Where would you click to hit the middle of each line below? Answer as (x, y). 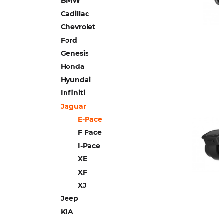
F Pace (90, 132)
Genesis (75, 53)
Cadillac (75, 14)
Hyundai (76, 80)
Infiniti (73, 93)
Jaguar (73, 106)
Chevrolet (78, 27)
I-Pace (89, 146)
